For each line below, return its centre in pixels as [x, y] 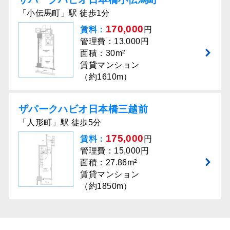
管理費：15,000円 [115, 150]
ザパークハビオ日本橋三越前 [83, 109]
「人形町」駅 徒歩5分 [60, 123]
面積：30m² [103, 53]
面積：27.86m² [109, 162]
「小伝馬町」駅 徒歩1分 [64, 13]
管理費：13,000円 [115, 42]
